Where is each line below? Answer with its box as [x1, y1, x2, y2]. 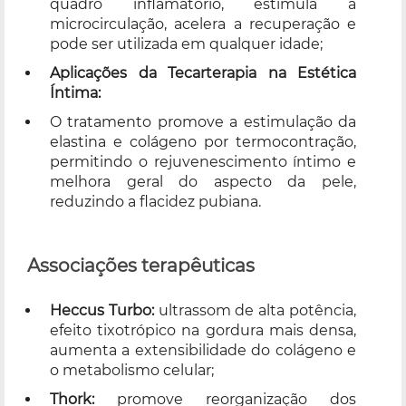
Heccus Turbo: [50, 301, 159, 319]
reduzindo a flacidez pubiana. [50, 192, 261, 210]
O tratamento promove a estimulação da [50, 112, 356, 130]
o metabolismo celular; [50, 361, 214, 379]
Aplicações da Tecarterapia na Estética [50, 63, 356, 82]
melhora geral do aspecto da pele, [50, 172, 356, 190]
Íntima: [50, 83, 101, 101]
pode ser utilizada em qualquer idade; [50, 34, 323, 53]
